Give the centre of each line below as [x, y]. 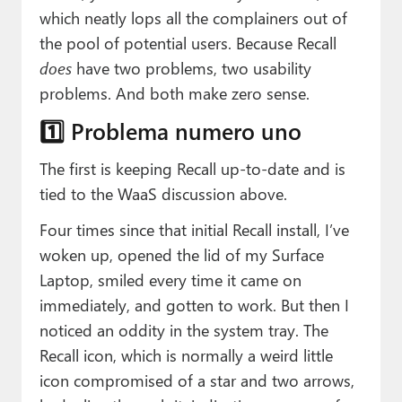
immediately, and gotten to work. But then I [194, 305]
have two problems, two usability [191, 68]
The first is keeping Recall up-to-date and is [192, 169]
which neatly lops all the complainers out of [193, 18]
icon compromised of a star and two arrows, [197, 380]
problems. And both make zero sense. [174, 93]
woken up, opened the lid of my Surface [181, 255]
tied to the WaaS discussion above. [163, 194]
